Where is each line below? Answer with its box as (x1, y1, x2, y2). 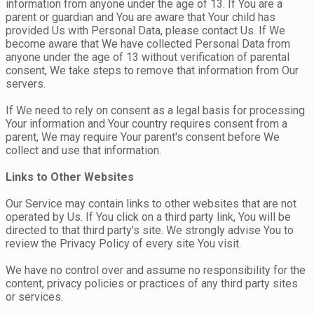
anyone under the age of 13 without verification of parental (6, 50, 289, 64)
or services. (6, 290, 63, 304)
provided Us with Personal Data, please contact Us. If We (6, 24, 285, 38)
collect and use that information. (6, 144, 161, 158)
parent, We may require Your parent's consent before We (6, 130, 280, 144)
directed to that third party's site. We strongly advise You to (6, 224, 294, 238)
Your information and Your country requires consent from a (6, 117, 287, 131)
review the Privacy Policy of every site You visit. (6, 237, 241, 251)
